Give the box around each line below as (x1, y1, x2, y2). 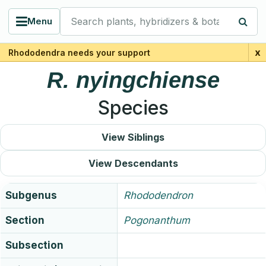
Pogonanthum (123, 214, 190, 226)
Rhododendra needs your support (8, 47, 150, 58)
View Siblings (102, 131, 164, 143)
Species (97, 96, 169, 119)
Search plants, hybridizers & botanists (59, 8, 240, 20)
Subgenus (5, 189, 57, 201)
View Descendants (88, 157, 178, 169)
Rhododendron (123, 189, 193, 201)
